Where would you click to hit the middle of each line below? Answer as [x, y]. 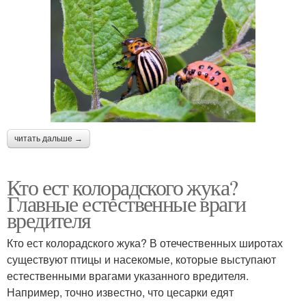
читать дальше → [48, 138]
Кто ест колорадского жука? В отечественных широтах [145, 242]
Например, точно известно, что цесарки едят [120, 292]
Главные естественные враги [126, 203]
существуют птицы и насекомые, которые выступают [141, 259]
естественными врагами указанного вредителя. [128, 275]
